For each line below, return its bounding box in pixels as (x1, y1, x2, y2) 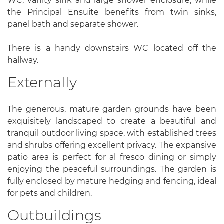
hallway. (7, 55, 38, 65)
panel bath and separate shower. (7, 19, 138, 29)
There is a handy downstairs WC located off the (7, 43, 216, 53)
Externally (7, 73, 77, 91)
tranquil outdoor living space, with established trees (7, 128, 216, 138)
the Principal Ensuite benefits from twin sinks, (7, 7, 216, 17)
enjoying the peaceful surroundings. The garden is (7, 164, 216, 174)
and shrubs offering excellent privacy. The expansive (7, 140, 216, 150)
